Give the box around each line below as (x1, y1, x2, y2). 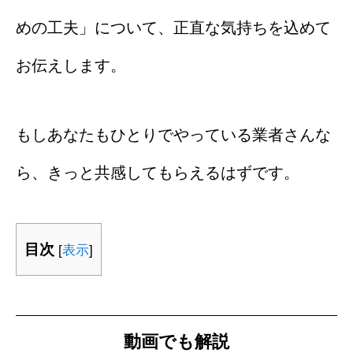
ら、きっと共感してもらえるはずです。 (16, 163, 299, 181)
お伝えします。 (16, 56, 126, 74)
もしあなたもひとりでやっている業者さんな (16, 125, 331, 143)
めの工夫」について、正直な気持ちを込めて (16, 18, 331, 36)
